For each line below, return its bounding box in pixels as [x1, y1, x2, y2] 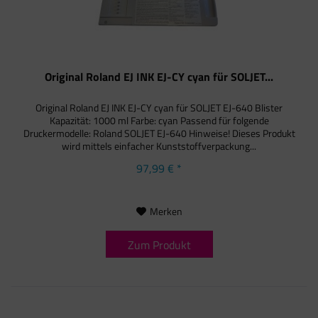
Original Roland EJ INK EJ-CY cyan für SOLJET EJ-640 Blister [35, 99, 283, 115]
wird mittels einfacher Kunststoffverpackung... [62, 138, 257, 153]
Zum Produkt [127, 236, 191, 253]
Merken [149, 203, 182, 219]
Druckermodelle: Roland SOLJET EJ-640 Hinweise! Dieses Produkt [23, 125, 295, 141]
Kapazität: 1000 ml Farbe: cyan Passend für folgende [49, 112, 269, 128]
